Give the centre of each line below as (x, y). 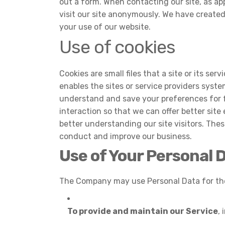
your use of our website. (105, 27)
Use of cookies (117, 47)
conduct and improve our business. (126, 136)
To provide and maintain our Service (143, 211)
